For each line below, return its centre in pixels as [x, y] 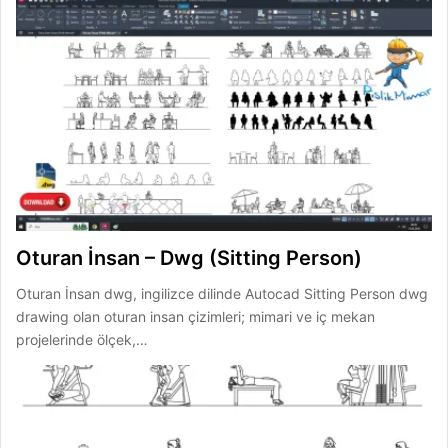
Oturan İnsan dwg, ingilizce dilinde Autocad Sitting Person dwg [222, 294]
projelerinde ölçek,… [82, 340]
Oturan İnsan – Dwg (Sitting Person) [189, 258]
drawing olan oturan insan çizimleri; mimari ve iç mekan [195, 317]
